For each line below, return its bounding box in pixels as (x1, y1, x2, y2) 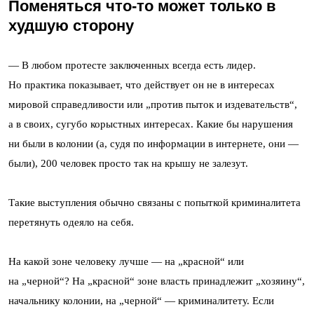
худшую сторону (8, 16, 134, 34)
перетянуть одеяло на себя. (8, 216, 134, 228)
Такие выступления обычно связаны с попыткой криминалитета (8, 196, 301, 208)
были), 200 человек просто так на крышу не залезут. (8, 157, 248, 169)
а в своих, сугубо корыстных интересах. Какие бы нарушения (8, 118, 293, 130)
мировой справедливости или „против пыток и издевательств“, (8, 98, 297, 110)
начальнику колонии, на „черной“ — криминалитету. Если (8, 294, 274, 306)
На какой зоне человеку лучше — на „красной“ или (8, 255, 244, 267)
